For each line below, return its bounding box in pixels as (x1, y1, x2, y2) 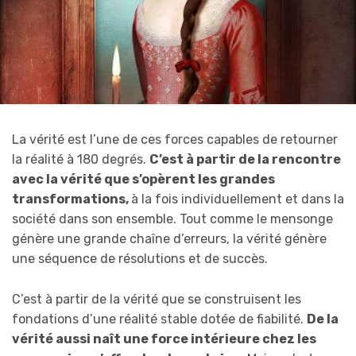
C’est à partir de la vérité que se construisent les (12, 291, 301, 307)
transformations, (12, 192, 131, 207)
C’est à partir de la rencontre (149, 152, 341, 168)
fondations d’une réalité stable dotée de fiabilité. (12, 311, 307, 327)
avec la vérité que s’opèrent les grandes (12, 172, 275, 188)
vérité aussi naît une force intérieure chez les (12, 331, 316, 346)
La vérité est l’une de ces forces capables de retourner (12, 132, 338, 148)
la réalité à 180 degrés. (12, 152, 149, 168)
